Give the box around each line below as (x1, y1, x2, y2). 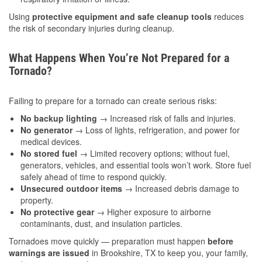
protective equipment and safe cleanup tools (32, 11, 212, 23)
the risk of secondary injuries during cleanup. (9, 22, 174, 35)
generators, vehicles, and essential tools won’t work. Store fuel (20, 159, 251, 171)
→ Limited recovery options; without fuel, (77, 147, 230, 160)
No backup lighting (20, 112, 97, 125)
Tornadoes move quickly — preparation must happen (9, 235, 208, 247)
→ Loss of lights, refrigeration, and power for (73, 124, 240, 136)
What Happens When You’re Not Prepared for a (9, 51, 229, 65)
